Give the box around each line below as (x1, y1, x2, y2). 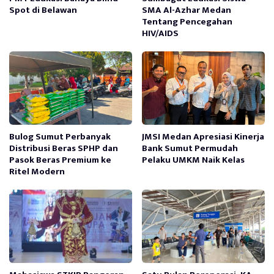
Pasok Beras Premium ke (9, 152, 111, 168)
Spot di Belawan (9, 2, 77, 18)
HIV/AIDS (142, 25, 179, 41)
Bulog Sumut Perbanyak (9, 128, 111, 144)
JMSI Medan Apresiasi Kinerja (142, 128, 265, 144)
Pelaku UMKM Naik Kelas (142, 152, 245, 168)
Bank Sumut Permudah (142, 140, 239, 156)
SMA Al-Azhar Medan (142, 2, 232, 18)
